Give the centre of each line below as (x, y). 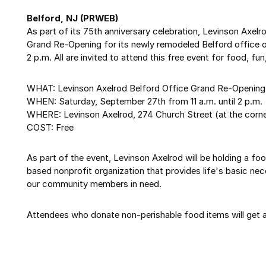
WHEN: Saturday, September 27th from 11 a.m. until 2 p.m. (145, 101)
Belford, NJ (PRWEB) (72, 18)
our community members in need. (94, 184)
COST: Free (50, 127)
